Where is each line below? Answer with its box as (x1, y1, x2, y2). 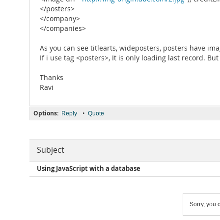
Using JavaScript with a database (37, 165, 140, 173)
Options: (33, 109, 58, 117)
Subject (37, 145, 64, 155)
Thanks (40, 73, 63, 82)
